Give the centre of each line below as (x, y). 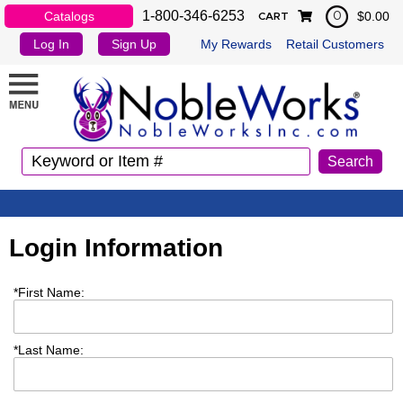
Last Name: (51, 349)
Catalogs (69, 16)
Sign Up (134, 44)
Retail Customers (335, 44)
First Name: (51, 292)
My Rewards (236, 44)
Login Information (116, 247)
